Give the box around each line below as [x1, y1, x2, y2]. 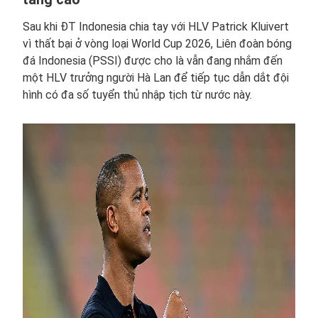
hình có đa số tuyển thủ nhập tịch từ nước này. [23, 88, 252, 102]
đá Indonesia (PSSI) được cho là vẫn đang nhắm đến [23, 54, 283, 67]
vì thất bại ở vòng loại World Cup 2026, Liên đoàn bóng [23, 37, 292, 50]
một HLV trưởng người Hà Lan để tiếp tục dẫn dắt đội [23, 71, 289, 84]
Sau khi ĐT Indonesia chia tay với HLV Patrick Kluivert [23, 20, 289, 33]
